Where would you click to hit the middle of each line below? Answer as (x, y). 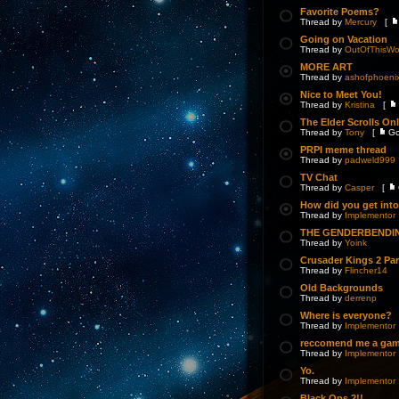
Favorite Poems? (340, 12)
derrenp (361, 298)
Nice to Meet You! (341, 94)
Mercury (361, 22)
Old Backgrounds (342, 288)
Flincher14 (366, 270)
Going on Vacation (344, 39)
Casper (359, 187)
